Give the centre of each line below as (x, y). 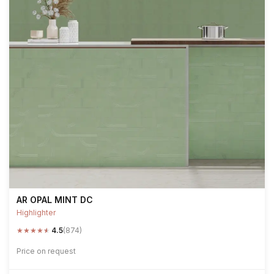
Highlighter (36, 213)
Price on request (46, 251)
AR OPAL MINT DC (55, 200)
